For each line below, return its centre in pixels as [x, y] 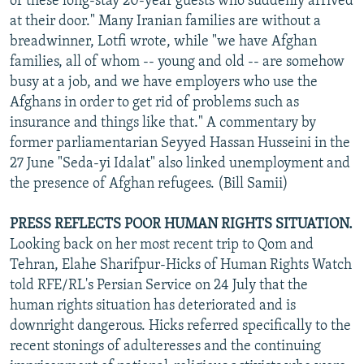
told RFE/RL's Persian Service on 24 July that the [159, 285]
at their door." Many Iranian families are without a [165, 21]
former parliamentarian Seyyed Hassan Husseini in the [180, 143]
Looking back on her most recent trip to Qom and [162, 245]
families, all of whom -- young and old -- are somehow [177, 62]
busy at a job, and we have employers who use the [164, 82]
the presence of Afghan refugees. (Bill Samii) [149, 184]
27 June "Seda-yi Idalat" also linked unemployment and [180, 163]
